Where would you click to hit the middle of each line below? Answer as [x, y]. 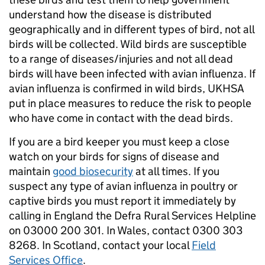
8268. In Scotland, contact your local [100, 245]
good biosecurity [93, 171]
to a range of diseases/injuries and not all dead [121, 59]
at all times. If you [176, 171]
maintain [31, 171]
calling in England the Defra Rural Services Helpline [132, 216]
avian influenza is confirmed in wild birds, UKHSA [127, 88]
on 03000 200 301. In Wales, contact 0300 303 [126, 230]
